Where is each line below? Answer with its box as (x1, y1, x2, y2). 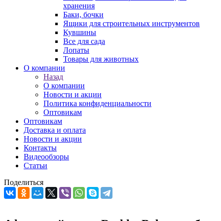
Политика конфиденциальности (43, 99, 151, 108)
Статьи (24, 161, 47, 170)
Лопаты (63, 46, 89, 54)
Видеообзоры (24, 152, 69, 161)
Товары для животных (63, 55, 139, 63)
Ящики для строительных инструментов (63, 19, 200, 28)
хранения (63, 1, 95, 10)
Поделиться (4, 178, 43, 186)
